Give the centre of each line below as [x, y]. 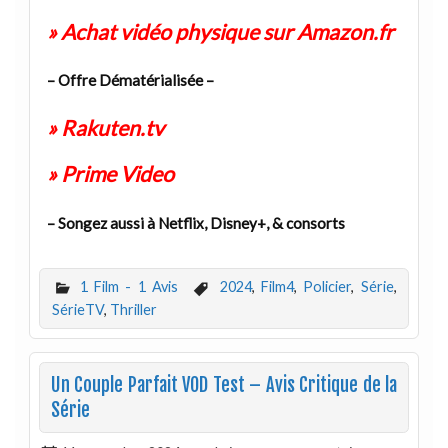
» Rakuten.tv [105, 127]
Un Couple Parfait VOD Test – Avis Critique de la [224, 385]
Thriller [133, 310]
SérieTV [77, 310]
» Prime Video [110, 174]
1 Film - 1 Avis [128, 286]
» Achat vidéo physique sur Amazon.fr [220, 31]
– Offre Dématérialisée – [130, 80]
